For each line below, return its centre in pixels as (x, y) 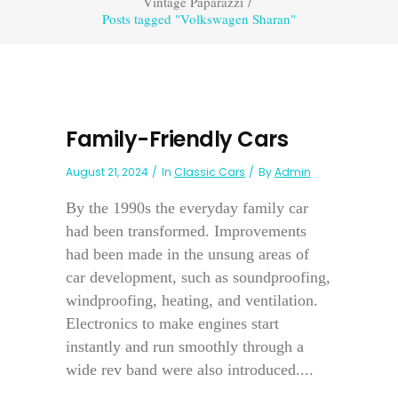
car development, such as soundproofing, (198, 277)
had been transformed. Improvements (186, 231)
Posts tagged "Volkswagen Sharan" (199, 18)
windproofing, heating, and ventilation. (192, 300)
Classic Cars (210, 172)
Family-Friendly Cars (177, 139)
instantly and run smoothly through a (185, 346)
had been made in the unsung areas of (187, 254)
